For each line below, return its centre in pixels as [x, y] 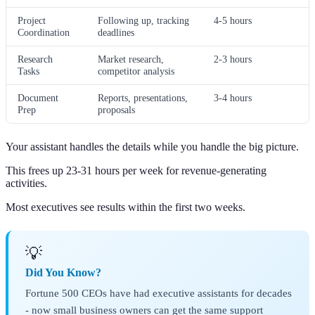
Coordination [44, 33]
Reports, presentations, [143, 98]
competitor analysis [136, 71]
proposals [116, 110]
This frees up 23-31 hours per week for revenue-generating [136, 171]
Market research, [131, 59]
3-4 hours [233, 98]
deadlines [116, 33]
